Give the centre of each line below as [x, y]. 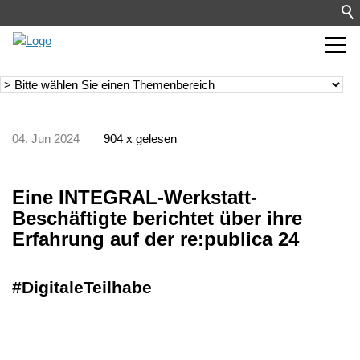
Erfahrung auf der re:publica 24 [155, 239]
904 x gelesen [140, 139]
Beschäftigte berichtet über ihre [157, 218]
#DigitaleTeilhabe [82, 287]
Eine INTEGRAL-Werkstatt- [135, 197]
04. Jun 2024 [46, 139]
